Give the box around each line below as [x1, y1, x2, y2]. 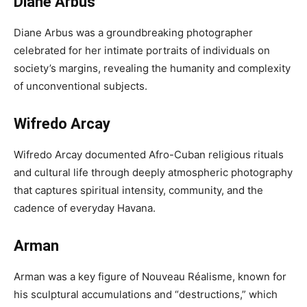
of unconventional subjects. [14, 79, 147, 93]
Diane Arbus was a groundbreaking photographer [14, 26, 253, 39]
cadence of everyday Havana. [14, 201, 156, 214]
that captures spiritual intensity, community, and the [14, 184, 263, 197]
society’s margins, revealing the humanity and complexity [14, 62, 291, 75]
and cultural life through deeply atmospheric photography [14, 166, 293, 179]
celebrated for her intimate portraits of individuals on [14, 44, 270, 57]
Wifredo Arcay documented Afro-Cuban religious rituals [14, 148, 284, 161]
